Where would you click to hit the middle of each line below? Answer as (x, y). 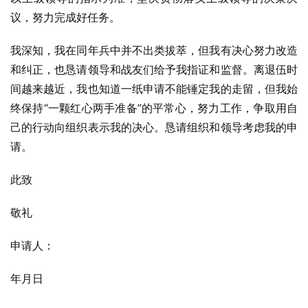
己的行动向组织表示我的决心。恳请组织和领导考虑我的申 (154, 127)
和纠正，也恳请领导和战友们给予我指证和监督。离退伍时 (154, 69)
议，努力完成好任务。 (65, 17)
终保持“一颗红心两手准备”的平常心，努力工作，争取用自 (154, 108)
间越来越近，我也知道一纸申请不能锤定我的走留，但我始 (154, 89)
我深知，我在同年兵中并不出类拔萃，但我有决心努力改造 (154, 50)
